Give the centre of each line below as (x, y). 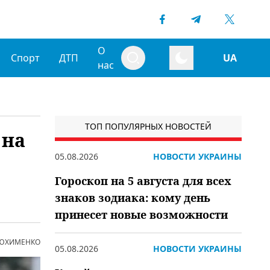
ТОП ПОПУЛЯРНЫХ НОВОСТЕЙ (148, 126)
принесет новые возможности (141, 215)
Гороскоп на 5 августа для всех (143, 181)
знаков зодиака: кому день (133, 198)
